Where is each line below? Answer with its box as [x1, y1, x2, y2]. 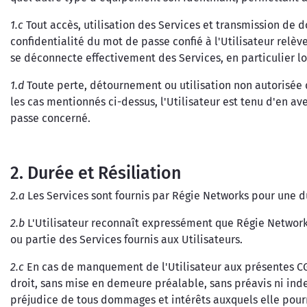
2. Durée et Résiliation [10, 163, 182, 184]
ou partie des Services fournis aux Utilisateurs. [10, 233, 243, 246]
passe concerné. [10, 112, 90, 125]
